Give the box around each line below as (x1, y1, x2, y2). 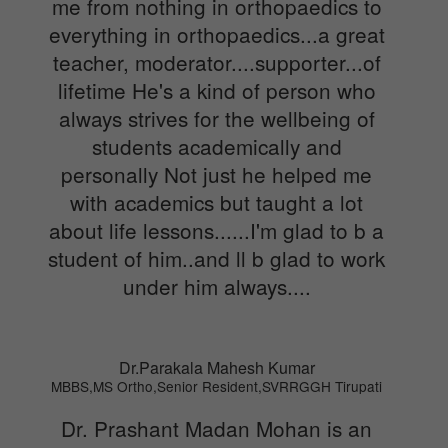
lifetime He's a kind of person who (57, 74, 376, 105)
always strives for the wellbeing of (58, 102, 375, 133)
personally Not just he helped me (61, 158, 372, 189)
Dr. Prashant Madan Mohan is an (61, 412, 372, 443)
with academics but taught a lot (70, 186, 363, 217)
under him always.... (122, 270, 311, 301)
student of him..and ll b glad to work (48, 242, 385, 273)
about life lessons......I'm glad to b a (49, 214, 384, 245)
